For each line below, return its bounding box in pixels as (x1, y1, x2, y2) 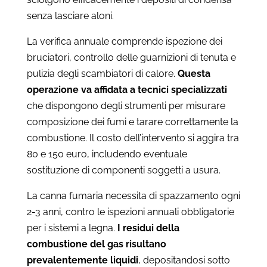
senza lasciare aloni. (26, 10, 114, 21)
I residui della (117, 222, 179, 234)
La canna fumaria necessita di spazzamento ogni (26, 190, 240, 201)
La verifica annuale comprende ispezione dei (26, 35, 222, 47)
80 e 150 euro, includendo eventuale (26, 148, 187, 160)
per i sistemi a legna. (26, 222, 117, 234)
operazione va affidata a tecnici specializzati (26, 83, 227, 95)
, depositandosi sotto (138, 254, 230, 266)
